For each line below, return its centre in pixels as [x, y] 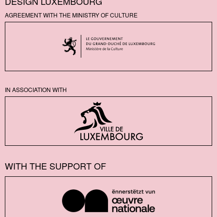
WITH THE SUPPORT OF [55, 165]
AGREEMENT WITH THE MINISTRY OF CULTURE [71, 15]
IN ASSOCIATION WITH [36, 89]
